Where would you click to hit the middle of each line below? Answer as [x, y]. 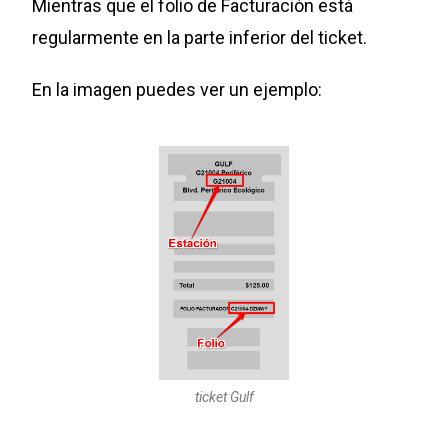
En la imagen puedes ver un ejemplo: [179, 89]
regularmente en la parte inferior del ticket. [200, 37]
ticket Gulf [224, 396]
